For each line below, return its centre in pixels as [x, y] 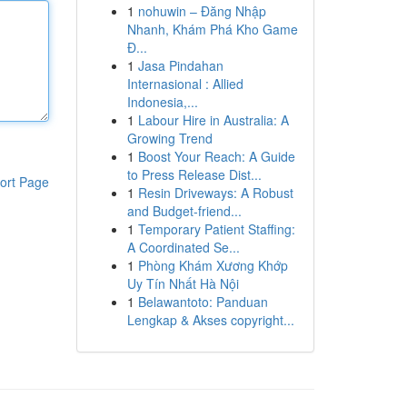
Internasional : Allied [185, 84]
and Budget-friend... [184, 211]
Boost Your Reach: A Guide [216, 156]
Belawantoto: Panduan [203, 302]
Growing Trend [169, 138]
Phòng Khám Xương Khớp [213, 265]
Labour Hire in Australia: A [213, 120]
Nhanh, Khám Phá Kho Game [212, 29]
